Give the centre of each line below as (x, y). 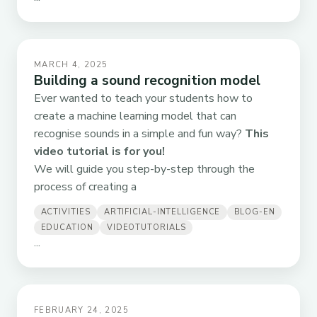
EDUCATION (67, 227)
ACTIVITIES (65, 212)
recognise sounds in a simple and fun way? (139, 134)
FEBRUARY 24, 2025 (81, 310)
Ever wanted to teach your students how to (143, 99)
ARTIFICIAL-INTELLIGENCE (162, 212)
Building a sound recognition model (147, 81)
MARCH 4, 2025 (71, 65)
